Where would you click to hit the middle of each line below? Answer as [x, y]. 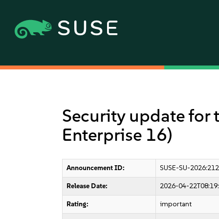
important [176, 204]
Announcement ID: [96, 168]
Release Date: [87, 186]
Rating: [78, 204]
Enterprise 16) [117, 135]
